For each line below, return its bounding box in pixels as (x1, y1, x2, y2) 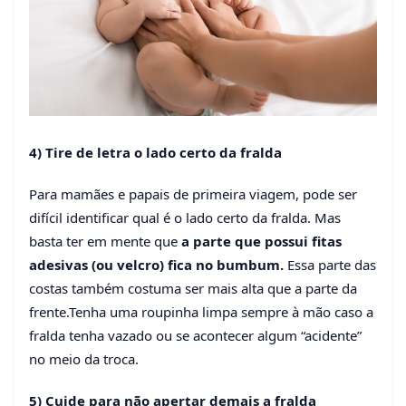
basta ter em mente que (29, 231, 181, 250)
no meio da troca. (29, 349, 139, 368)
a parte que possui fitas (181, 231, 342, 250)
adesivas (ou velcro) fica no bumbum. (29, 255, 287, 274)
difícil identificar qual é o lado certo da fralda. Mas (29, 208, 341, 227)
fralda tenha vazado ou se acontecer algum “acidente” (29, 325, 362, 344)
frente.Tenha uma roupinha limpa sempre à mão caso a (29, 302, 373, 321)
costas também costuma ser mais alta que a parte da (29, 278, 357, 297)
